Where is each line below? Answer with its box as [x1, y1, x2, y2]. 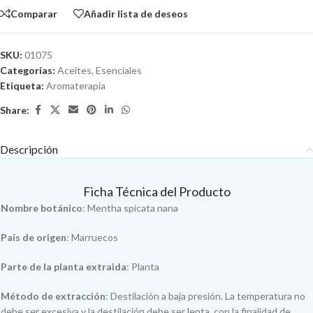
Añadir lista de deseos [84, 7, 188, 20]
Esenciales [96, 64, 142, 76]
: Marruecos [66, 231, 118, 243]
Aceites [57, 64, 92, 76]
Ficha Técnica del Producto [82, 184, 231, 199]
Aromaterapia [46, 80, 105, 92]
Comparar [10, 7, 57, 20]
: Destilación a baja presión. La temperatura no [105, 290, 305, 302]
